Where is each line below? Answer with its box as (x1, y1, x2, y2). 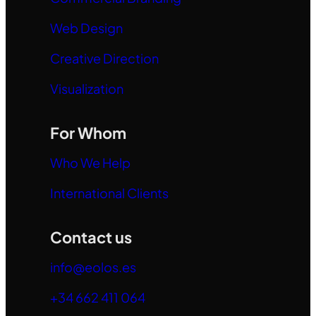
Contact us (49, 226, 132, 247)
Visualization (49, 80, 123, 97)
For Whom (49, 122, 126, 142)
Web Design (49, 19, 123, 36)
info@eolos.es (49, 258, 136, 275)
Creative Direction (49, 49, 159, 66)
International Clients (49, 184, 169, 201)
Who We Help (49, 154, 130, 171)
